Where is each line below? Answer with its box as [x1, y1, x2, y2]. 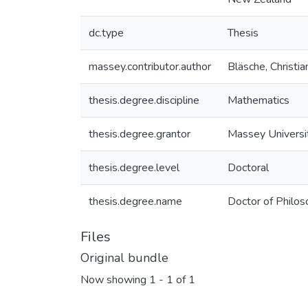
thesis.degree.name [89, 194, 182, 209]
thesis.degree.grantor [89, 126, 190, 142]
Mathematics [228, 93, 289, 108]
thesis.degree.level [89, 160, 179, 175]
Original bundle [80, 250, 168, 266]
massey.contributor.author [89, 59, 211, 74]
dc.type [89, 25, 124, 41]
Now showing [80, 272, 149, 288]
